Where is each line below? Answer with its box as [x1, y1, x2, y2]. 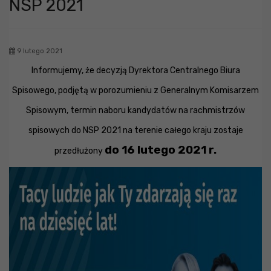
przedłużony [54, 146, 105, 156]
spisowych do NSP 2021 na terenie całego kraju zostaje [28, 125, 243, 135]
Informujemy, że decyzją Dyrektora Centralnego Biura [31, 65, 240, 76]
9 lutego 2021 [15, 47, 62, 55]
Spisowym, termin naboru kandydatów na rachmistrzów [26, 105, 245, 116]
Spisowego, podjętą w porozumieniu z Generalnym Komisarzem [12, 85, 259, 96]
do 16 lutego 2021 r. [105, 143, 217, 157]
